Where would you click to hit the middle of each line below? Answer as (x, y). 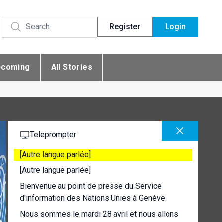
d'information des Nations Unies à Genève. (93, 198)
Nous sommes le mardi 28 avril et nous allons (99, 214)
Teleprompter (53, 135)
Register (125, 27)
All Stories (72, 67)
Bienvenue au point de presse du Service (91, 186)
